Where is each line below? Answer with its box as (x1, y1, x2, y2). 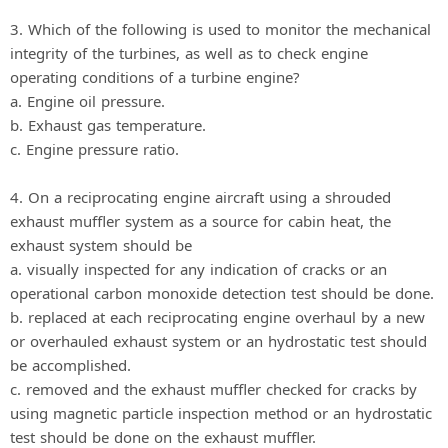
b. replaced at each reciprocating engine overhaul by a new (10, 306, 425, 327)
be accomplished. (10, 354, 131, 375)
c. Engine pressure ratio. (10, 138, 179, 159)
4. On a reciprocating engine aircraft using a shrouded (10, 186, 391, 207)
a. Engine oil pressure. (10, 90, 165, 111)
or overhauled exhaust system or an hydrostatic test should (10, 330, 427, 351)
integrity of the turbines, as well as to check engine (10, 42, 368, 63)
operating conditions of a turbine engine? (10, 66, 300, 87)
